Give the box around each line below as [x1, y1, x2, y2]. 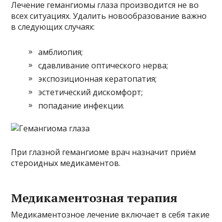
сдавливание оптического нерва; [38, 59, 168, 71]
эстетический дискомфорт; [38, 86, 143, 98]
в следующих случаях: [11, 21, 95, 32]
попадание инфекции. [38, 100, 125, 111]
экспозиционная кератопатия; [38, 73, 157, 84]
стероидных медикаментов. [11, 157, 121, 168]
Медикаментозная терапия [11, 189, 178, 206]
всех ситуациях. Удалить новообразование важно [11, 10, 207, 21]
